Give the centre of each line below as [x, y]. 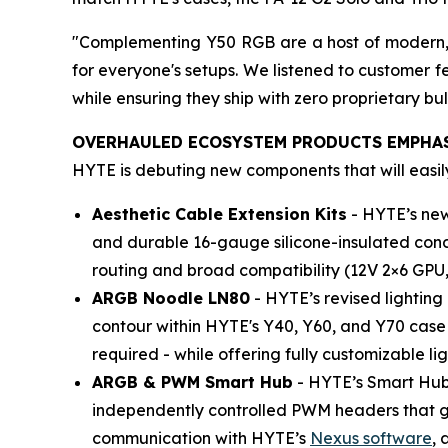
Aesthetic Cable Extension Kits [219, 214]
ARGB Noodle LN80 [171, 298]
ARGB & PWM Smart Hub [192, 382]
